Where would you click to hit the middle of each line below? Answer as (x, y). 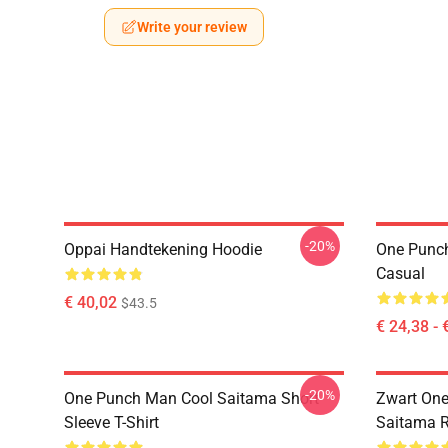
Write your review (192, 27)
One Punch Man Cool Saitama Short (191, 398)
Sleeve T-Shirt (111, 422)
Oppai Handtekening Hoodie (163, 249)
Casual (400, 273)
